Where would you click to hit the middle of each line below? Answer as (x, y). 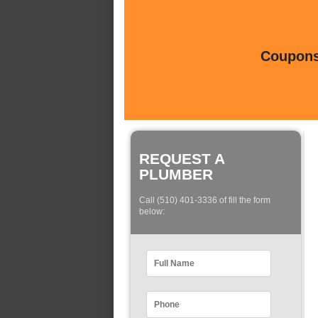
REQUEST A (182, 159)
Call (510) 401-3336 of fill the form (205, 201)
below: (152, 212)
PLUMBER (176, 174)
